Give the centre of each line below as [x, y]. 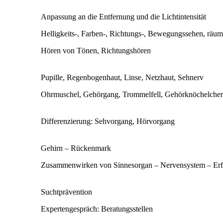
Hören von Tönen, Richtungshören [96, 50]
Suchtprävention [66, 192]
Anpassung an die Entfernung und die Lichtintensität [123, 16]
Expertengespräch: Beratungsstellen [97, 209]
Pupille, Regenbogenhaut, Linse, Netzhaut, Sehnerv [122, 77]
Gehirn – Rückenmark [76, 148]
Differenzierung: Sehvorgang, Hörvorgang [108, 121]
